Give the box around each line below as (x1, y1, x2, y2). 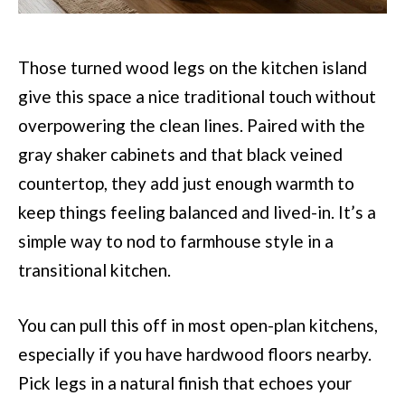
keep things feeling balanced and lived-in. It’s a (18, 202, 376, 223)
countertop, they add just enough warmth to (18, 173, 354, 194)
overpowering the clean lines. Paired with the (18, 115, 365, 137)
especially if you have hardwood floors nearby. (18, 344, 372, 365)
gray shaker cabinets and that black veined (18, 144, 343, 165)
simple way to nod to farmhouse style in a (18, 231, 334, 252)
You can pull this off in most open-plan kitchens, (18, 315, 378, 336)
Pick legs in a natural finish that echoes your (18, 372, 352, 394)
